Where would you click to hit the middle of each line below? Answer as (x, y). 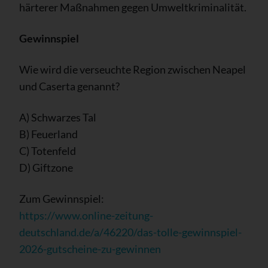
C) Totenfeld (48, 150)
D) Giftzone (46, 167)
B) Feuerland (48, 134)
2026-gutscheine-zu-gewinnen (90, 249)
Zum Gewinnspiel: (62, 198)
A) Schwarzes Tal (58, 117)
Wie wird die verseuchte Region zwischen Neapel (133, 69)
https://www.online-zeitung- (86, 215)
